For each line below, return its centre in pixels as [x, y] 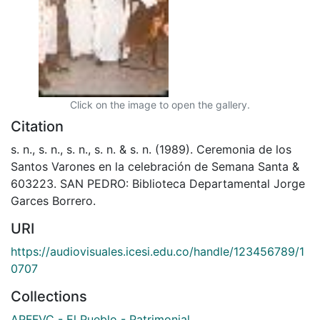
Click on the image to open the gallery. [160, 104]
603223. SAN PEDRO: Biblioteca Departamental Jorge [158, 183]
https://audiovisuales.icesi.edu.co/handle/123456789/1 [157, 251]
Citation [37, 126]
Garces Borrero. [53, 200]
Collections [49, 296]
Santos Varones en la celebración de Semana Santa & [155, 166]
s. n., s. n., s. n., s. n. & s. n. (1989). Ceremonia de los [151, 149]
